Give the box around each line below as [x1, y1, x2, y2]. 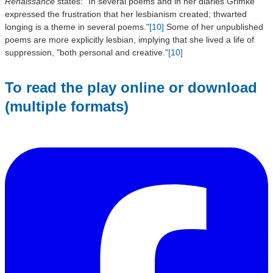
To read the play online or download [5, 79, 257, 96]
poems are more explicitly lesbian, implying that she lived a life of [5, 34, 254, 44]
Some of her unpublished [164, 21, 263, 32]
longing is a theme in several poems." [5, 21, 149, 32]
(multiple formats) [5, 97, 129, 115]
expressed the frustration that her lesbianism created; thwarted [5, 9, 247, 19]
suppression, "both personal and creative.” [5, 47, 168, 57]
